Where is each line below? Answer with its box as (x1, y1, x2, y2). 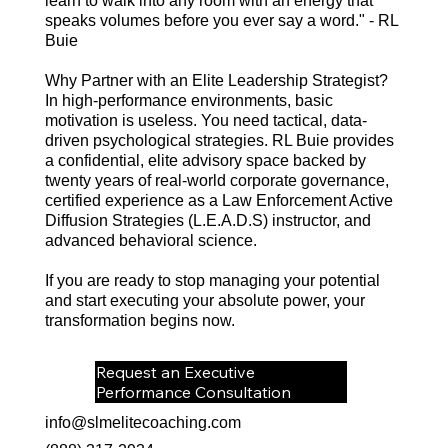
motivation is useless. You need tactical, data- (44, 112, 367, 130)
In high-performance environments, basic (44, 92, 333, 110)
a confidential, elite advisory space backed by (44, 152, 366, 170)
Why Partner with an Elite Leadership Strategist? (44, 72, 388, 90)
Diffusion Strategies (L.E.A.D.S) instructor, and (44, 212, 371, 230)
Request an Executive (95, 362, 255, 383)
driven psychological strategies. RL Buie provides (44, 132, 394, 150)
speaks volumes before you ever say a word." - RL (44, 12, 398, 30)
